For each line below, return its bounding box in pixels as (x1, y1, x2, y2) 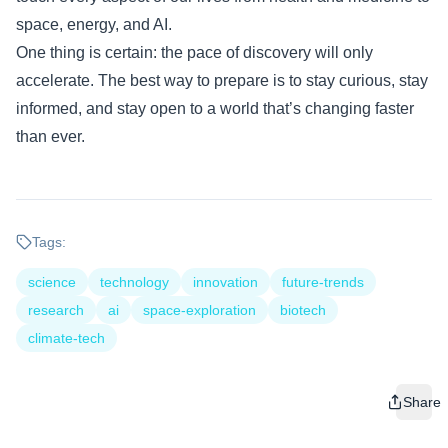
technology (100, 273, 169, 290)
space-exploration (143, 301, 256, 318)
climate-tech (28, 329, 105, 346)
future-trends (282, 273, 364, 290)
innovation (193, 273, 258, 290)
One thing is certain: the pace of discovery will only (16, 43, 373, 61)
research (28, 301, 84, 318)
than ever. (16, 127, 85, 145)
